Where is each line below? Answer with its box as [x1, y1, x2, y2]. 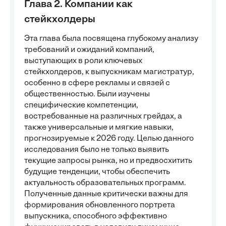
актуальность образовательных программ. [24, 179, 186, 187]
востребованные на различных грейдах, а [24, 112, 182, 121]
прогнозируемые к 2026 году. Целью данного [24, 135, 194, 143]
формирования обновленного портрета [24, 201, 175, 209]
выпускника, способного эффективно [24, 212, 167, 220]
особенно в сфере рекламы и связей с [24, 79, 170, 87]
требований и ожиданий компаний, [24, 46, 154, 54]
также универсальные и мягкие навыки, [24, 124, 174, 132]
